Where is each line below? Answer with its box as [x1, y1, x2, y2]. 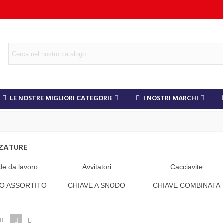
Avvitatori [82, 163, 111, 171]
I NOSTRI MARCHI [143, 93, 198, 104]
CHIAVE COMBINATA [152, 181, 220, 189]
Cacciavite [170, 163, 203, 171]
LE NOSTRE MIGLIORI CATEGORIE [9, 93, 112, 104]
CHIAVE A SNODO [68, 181, 125, 189]
